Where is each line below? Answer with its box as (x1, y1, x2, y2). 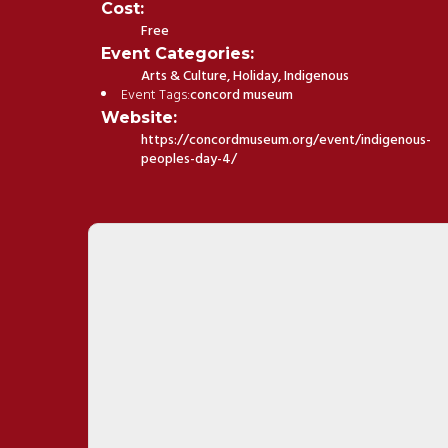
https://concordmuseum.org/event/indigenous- (141, 128, 432, 152)
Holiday (233, 64, 279, 88)
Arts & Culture (141, 64, 228, 88)
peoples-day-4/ (141, 147, 238, 171)
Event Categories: (101, 43, 255, 63)
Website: (101, 107, 178, 127)
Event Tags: (121, 83, 191, 107)
